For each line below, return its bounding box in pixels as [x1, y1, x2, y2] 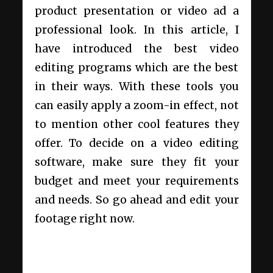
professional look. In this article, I [34, 23, 239, 37]
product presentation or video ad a [34, 4, 239, 18]
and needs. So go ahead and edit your [34, 193, 239, 207]
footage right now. [34, 212, 135, 226]
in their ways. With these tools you [34, 80, 239, 94]
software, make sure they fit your [34, 155, 239, 169]
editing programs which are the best [34, 61, 239, 75]
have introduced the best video [34, 42, 239, 56]
